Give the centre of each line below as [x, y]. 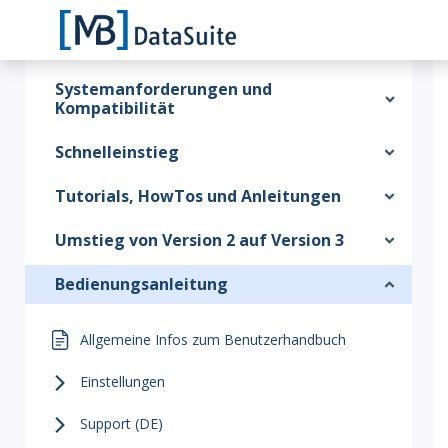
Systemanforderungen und [163, 89]
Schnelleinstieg [117, 152]
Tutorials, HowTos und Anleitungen [198, 196]
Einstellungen [122, 381]
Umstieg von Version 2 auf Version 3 [199, 240]
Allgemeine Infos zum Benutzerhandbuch [213, 339]
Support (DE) [121, 423]
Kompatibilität [115, 108]
